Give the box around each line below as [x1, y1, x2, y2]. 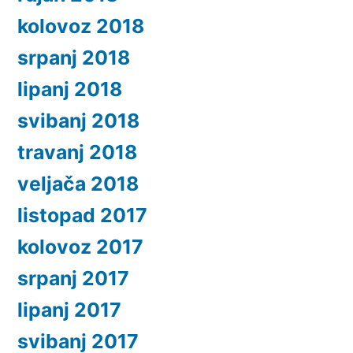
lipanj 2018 [17, 77, 122, 102]
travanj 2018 [17, 140, 137, 165]
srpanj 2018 [17, 46, 130, 70]
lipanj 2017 [17, 298, 121, 322]
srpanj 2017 [17, 266, 129, 291]
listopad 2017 [17, 203, 147, 228]
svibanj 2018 [17, 109, 139, 133]
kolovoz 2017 [17, 235, 143, 259]
